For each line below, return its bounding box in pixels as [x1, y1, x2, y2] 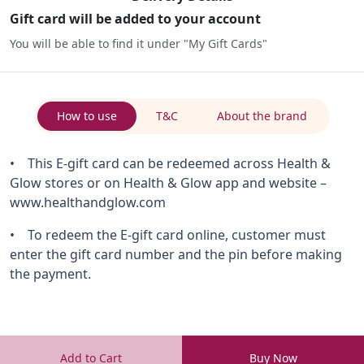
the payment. [10, 265, 91, 284]
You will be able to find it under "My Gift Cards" [10, 36, 267, 52]
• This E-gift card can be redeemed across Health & [10, 154, 331, 173]
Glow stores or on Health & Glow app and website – [10, 174, 327, 193]
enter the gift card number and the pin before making [10, 245, 342, 264]
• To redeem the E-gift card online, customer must [10, 226, 326, 245]
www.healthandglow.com [10, 193, 166, 212]
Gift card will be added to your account [10, 10, 261, 28]
